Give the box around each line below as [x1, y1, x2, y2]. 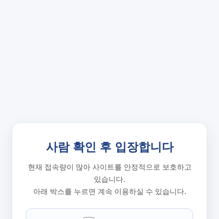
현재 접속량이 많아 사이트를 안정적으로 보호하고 [27, 163, 192, 171]
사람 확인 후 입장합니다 [45, 140, 174, 153]
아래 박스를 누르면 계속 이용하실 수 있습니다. [33, 187, 186, 196]
